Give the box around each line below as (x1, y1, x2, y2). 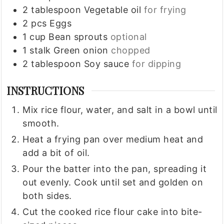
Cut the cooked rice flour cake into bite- (22, 206, 202, 217)
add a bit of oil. (22, 147, 90, 158)
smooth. (22, 118, 59, 129)
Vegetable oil (83, 4, 141, 15)
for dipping (131, 58, 181, 69)
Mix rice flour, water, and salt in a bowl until (22, 104, 217, 115)
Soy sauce (83, 58, 129, 69)
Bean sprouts (48, 31, 108, 42)
